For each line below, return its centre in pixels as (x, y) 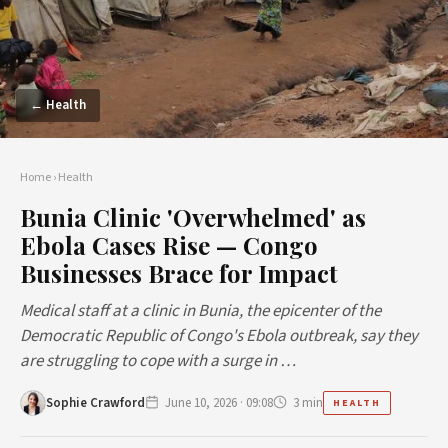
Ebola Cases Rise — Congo (169, 245)
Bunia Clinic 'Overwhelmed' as (193, 217)
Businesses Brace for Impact (179, 273)
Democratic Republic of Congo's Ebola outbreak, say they (219, 336)
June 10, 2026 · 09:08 (219, 402)
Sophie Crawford (95, 402)
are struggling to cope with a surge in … (158, 361)
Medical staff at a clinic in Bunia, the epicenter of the (200, 311)
